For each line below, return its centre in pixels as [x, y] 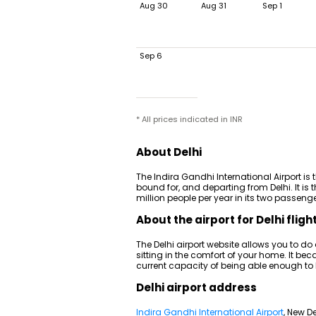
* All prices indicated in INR [189, 119]
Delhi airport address [196, 287]
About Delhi [169, 152]
